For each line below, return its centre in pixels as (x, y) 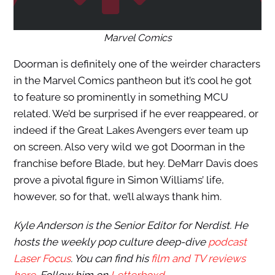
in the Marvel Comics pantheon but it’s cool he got (132, 81)
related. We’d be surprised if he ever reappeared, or (136, 114)
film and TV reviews (198, 259)
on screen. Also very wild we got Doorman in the (129, 147)
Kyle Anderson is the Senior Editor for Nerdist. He (130, 226)
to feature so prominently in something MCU (121, 97)
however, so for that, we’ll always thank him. (117, 197)
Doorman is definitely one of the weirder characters (137, 64)
